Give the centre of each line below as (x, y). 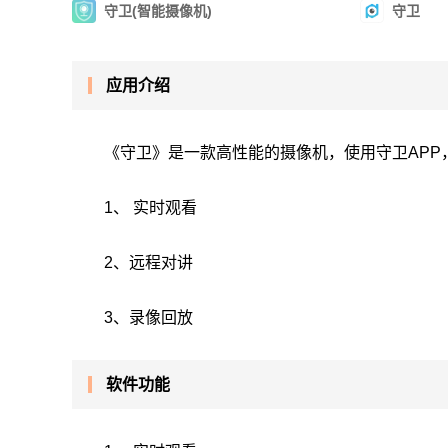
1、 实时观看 (150, 207)
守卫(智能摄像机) (158, 11)
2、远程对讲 (148, 262)
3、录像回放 (148, 317)
